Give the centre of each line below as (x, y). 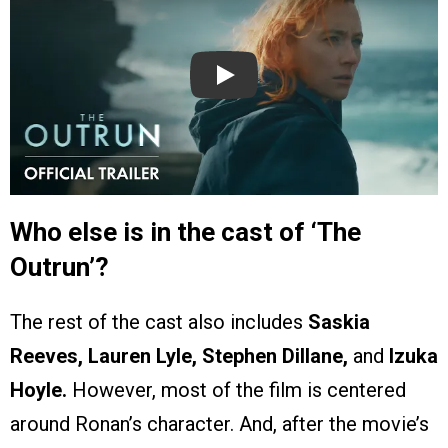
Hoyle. (41, 390)
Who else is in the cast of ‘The (185, 232)
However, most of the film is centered (239, 390)
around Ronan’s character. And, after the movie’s (219, 424)
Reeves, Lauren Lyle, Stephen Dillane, (181, 356)
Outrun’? (59, 267)
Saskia (336, 322)
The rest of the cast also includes (156, 322)
